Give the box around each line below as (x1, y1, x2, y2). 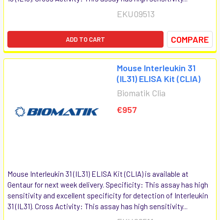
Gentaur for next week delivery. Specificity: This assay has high (7, 180, 208, 189)
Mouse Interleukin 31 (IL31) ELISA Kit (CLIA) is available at (7, 169, 189, 178)
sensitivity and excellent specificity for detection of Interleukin (7, 191, 208, 200)
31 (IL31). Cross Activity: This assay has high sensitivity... (7, 201, 188, 211)
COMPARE (171, 33, 209, 45)
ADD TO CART (66, 35, 105, 43)
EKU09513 (117, 8, 155, 19)
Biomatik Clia (117, 87, 165, 98)
